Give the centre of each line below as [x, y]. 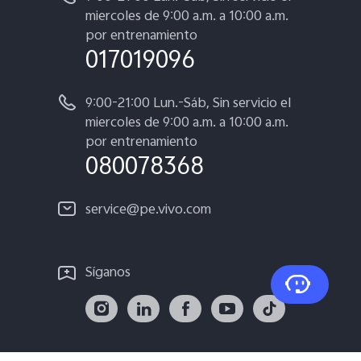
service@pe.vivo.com [148, 211]
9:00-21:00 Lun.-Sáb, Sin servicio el [188, 105]
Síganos [108, 274]
